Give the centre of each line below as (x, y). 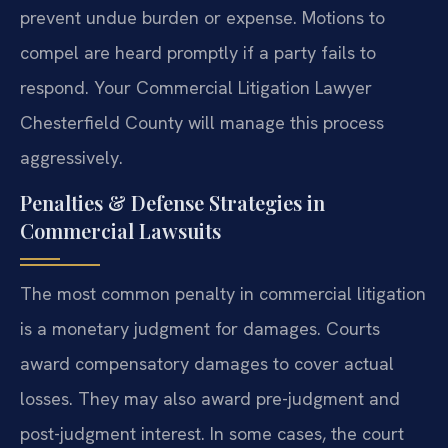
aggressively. (71, 157)
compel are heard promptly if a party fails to (198, 52)
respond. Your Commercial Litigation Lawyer (196, 87)
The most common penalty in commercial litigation (223, 294)
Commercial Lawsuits (120, 231)
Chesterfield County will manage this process (202, 122)
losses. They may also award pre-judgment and (210, 399)
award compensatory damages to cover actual (207, 364)
